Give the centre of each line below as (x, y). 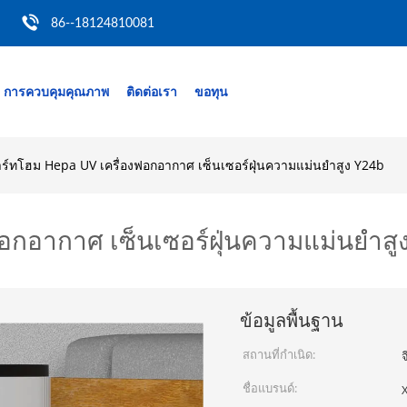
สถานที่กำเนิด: (279, 354)
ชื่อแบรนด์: (270, 388)
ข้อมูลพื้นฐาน (292, 320)
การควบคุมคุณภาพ (56, 91)
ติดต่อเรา (152, 91)
